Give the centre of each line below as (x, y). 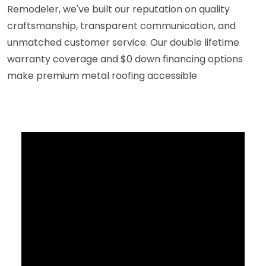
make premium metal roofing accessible (102, 75)
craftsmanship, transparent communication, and (121, 26)
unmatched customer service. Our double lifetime (123, 42)
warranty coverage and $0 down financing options (125, 59)
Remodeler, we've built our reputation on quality (118, 9)
